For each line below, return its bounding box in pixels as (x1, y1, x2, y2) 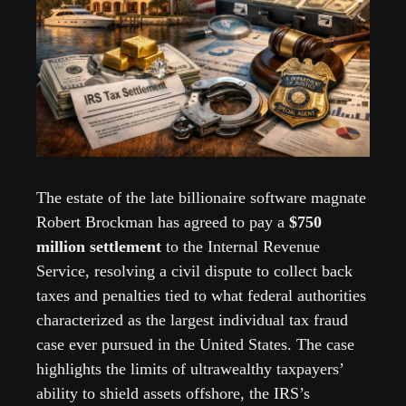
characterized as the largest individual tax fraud (36, 311, 348, 330)
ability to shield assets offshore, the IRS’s (36, 384, 310, 403)
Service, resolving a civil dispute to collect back (36, 262, 353, 281)
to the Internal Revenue (161, 237, 320, 256)
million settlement (36, 237, 161, 256)
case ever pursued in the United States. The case (36, 335, 354, 354)
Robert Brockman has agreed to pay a (36, 213, 289, 232)
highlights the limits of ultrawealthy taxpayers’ (36, 360, 343, 379)
